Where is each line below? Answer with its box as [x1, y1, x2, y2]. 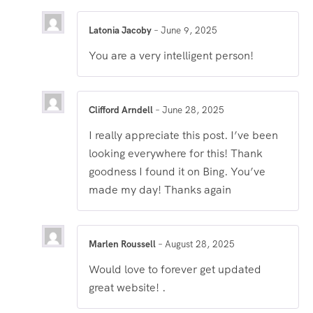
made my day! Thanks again [89, 182, 231, 198]
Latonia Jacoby [89, 24, 154, 36]
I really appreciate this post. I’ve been [89, 128, 278, 143]
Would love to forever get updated [89, 262, 261, 277]
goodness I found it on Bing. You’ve [89, 164, 265, 180]
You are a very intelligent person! [89, 48, 254, 63]
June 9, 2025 [161, 24, 217, 36]
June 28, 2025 [162, 103, 224, 116]
